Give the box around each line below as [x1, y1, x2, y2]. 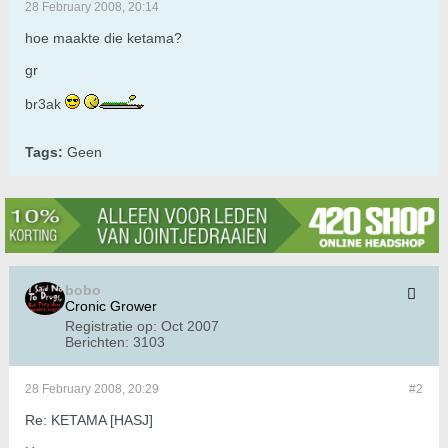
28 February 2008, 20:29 [25, 382, 159, 397]
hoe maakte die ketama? [25, 30, 182, 47]
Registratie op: [65, 318, 157, 335]
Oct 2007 [161, 318, 219, 335]
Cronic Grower [65, 298, 157, 315]
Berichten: [65, 334, 129, 351]
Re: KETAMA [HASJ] [25, 412, 153, 429]
